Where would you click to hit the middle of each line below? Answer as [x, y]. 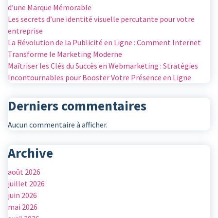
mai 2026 [23, 207]
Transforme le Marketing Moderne [65, 54]
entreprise [25, 31]
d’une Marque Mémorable [50, 8]
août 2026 [24, 172]
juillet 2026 [26, 184]
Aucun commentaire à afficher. [58, 125]
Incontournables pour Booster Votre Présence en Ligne [100, 78]
